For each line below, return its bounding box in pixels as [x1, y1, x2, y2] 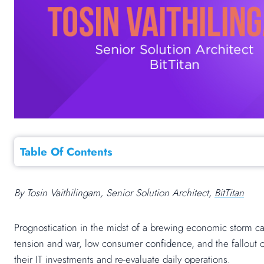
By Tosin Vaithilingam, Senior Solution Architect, [14, 186, 214, 200]
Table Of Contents [20, 144, 113, 160]
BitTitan [214, 186, 244, 200]
